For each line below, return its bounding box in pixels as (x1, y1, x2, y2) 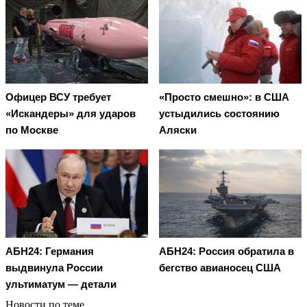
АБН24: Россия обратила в (159, 245, 294, 257)
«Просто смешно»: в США (159, 91, 289, 103)
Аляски (159, 124, 197, 136)
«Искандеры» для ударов (5, 108, 136, 120)
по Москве (5, 124, 58, 136)
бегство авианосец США (159, 261, 281, 273)
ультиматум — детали (5, 278, 116, 290)
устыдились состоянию (159, 108, 280, 120)
